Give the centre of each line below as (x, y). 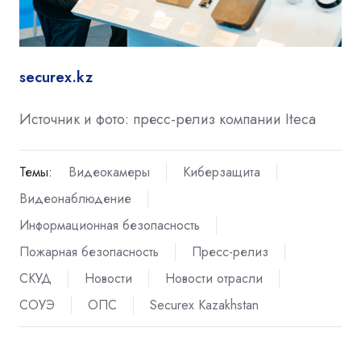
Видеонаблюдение (75, 198)
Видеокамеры (109, 172)
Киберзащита (221, 172)
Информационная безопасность (110, 225)
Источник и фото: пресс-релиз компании (152, 119)
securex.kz (56, 77)
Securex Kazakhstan (204, 305)
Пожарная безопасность (89, 252)
